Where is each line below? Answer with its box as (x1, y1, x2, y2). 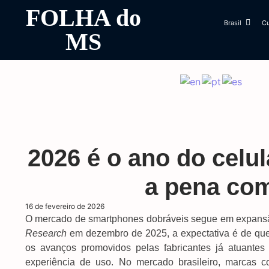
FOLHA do (25, 4, 141, 31)
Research (25, 228, 70, 238)
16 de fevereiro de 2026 (25, 202, 104, 211)
